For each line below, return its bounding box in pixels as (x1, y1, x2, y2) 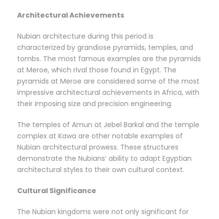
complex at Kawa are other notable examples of (17, 131, 183, 141)
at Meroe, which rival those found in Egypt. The (17, 65, 176, 75)
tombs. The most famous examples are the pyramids (17, 54, 201, 64)
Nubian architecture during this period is (17, 31, 153, 42)
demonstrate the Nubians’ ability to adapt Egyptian (17, 153, 192, 164)
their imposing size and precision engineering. (17, 99, 173, 109)
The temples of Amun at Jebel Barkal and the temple (17, 120, 199, 130)
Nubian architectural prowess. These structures (17, 142, 178, 153)
